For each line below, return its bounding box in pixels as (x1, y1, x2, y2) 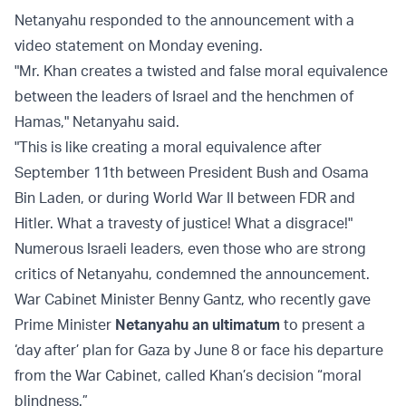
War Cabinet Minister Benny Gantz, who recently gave (14, 290, 371, 309)
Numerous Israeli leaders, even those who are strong (14, 239, 366, 258)
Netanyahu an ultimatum (115, 315, 280, 334)
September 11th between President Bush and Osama (14, 163, 369, 182)
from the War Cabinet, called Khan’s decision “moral (14, 366, 362, 385)
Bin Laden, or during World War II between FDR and (14, 188, 355, 208)
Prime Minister (14, 315, 115, 334)
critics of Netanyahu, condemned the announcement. (14, 265, 370, 284)
